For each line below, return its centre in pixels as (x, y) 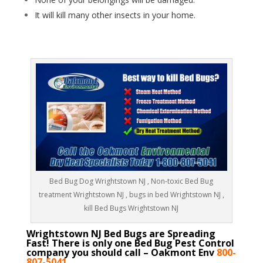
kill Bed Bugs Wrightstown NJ (131, 208)
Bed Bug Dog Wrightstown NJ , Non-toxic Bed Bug (131, 181)
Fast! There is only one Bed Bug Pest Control (130, 243)
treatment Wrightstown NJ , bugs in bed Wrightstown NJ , (131, 195)
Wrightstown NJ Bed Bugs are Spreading (121, 234)
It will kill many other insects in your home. (115, 15)
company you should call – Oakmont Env (121, 253)
